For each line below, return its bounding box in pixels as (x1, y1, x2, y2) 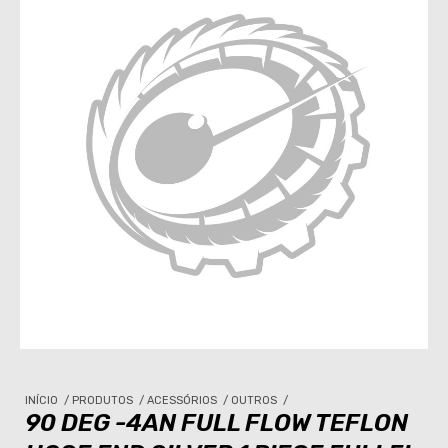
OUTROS (231, 393, 280, 407)
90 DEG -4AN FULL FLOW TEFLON (25, 408, 408, 437)
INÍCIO (25, 393, 61, 407)
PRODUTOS (72, 393, 136, 407)
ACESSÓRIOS (147, 393, 220, 407)
